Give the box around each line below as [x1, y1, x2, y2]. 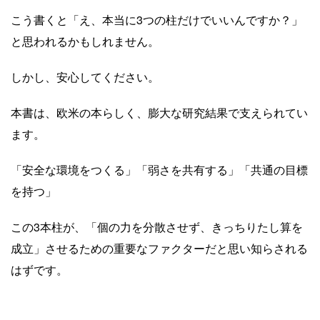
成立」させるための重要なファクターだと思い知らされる [11, 239, 308, 256]
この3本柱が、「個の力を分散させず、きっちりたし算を [11, 218, 303, 235]
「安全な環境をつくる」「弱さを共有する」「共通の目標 [11, 161, 308, 178]
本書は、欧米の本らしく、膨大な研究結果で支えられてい [11, 104, 308, 121]
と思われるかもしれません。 [11, 32, 159, 49]
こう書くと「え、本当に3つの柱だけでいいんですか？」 [11, 11, 303, 28]
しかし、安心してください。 [11, 68, 159, 85]
